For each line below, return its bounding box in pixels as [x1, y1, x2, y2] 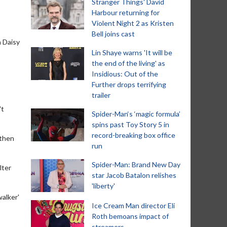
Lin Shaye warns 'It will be [92, 48, 172, 57]
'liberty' [92, 181, 115, 190]
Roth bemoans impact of [92, 212, 169, 220]
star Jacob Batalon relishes [92, 171, 176, 179]
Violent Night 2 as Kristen [92, 19, 174, 27]
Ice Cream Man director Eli [92, 201, 175, 210]
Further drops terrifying [92, 80, 166, 89]
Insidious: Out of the [92, 69, 158, 78]
